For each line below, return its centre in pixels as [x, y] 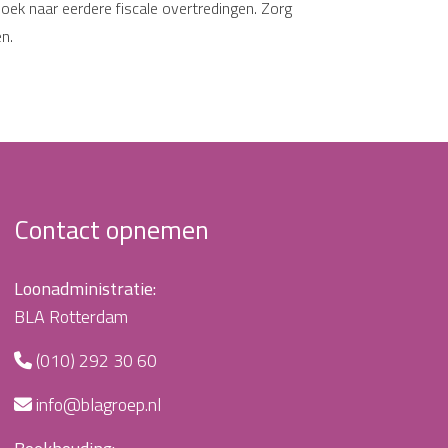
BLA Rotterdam [70, 316]
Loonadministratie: [84, 288]
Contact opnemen [111, 229]
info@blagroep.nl [98, 404]
